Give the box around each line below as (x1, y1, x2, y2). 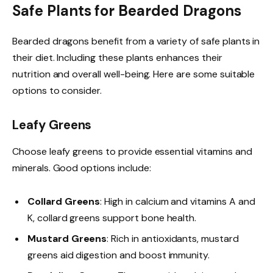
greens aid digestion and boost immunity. (27, 249, 210, 262)
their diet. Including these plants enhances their (12, 51, 222, 65)
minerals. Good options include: (12, 161, 151, 175)
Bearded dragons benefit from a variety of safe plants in (12, 35, 260, 48)
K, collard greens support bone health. (27, 211, 197, 225)
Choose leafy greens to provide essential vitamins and (12, 145, 252, 158)
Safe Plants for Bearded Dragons (12, 1, 241, 21)
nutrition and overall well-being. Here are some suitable (12, 68, 255, 81)
